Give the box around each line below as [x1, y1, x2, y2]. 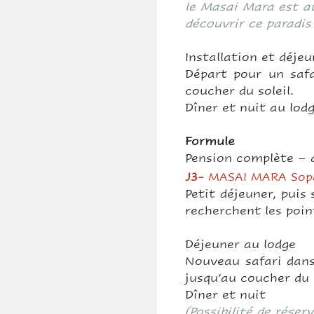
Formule [185, 134, 235, 149]
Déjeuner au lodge [185, 237, 296, 252]
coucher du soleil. [185, 83, 294, 98]
